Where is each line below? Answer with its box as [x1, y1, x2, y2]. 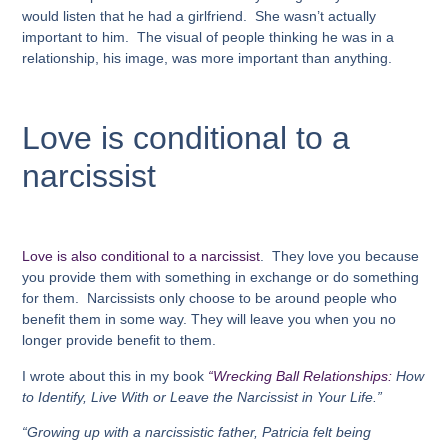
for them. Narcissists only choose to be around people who [22, 290, 398, 307]
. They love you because [260, 248, 420, 265]
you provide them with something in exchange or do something [22, 269, 420, 286]
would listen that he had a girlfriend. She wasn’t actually [22, 8, 377, 25]
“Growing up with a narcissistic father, [22, 424, 263, 441]
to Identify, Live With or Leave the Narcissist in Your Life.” [22, 388, 383, 405]
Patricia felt [262, 424, 337, 441]
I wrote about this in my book [22, 367, 209, 384]
